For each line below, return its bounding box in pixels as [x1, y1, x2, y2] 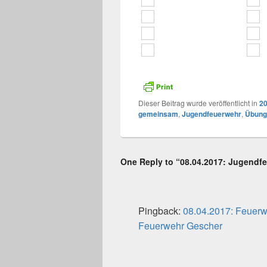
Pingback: [138, 203, 183, 218]
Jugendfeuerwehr [182, 108, 241, 119]
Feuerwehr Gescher [138, 218, 222, 232]
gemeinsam [138, 108, 178, 119]
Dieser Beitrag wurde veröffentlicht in [138, 97, 259, 108]
